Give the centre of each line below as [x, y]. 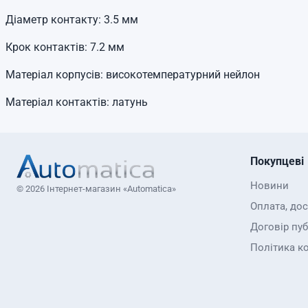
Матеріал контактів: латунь [77, 102]
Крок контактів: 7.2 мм [65, 47]
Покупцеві [277, 161]
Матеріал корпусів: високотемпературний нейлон [133, 75]
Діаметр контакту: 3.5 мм [72, 20]
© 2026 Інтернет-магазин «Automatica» [96, 189]
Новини [269, 186]
